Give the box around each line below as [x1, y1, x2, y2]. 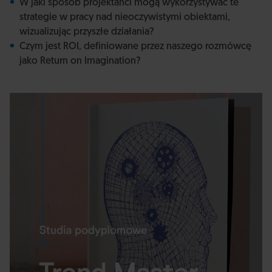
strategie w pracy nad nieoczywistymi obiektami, [19, 13, 230, 22]
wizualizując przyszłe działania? [19, 27, 154, 37]
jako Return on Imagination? [19, 56, 141, 66]
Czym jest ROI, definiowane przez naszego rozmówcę [19, 42, 251, 52]
